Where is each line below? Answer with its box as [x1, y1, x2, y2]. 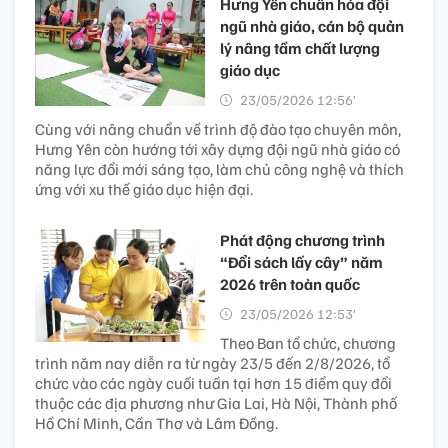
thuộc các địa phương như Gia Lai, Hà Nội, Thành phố [35, 392, 397, 413]
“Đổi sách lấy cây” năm [220, 251, 383, 272]
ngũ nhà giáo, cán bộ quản [220, 15, 404, 36]
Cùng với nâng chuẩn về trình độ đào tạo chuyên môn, [35, 118, 401, 139]
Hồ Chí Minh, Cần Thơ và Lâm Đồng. [35, 412, 278, 433]
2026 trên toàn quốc [220, 273, 360, 294]
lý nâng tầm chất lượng [220, 37, 380, 58]
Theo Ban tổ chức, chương [220, 332, 396, 353]
